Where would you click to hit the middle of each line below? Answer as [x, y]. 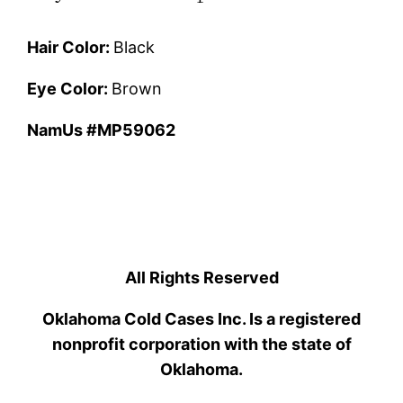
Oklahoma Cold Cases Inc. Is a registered [201, 318]
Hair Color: [71, 47]
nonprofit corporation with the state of [201, 344]
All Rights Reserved [201, 277]
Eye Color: [70, 88]
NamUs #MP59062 [102, 130]
